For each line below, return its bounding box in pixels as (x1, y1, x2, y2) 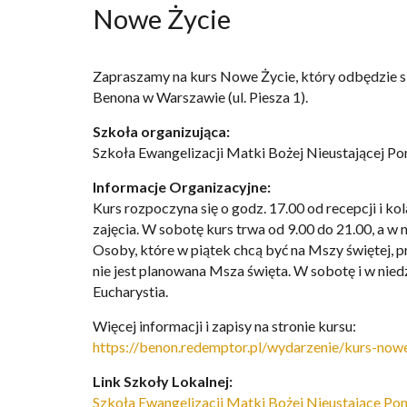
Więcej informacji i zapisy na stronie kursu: (93, 316, 356, 334)
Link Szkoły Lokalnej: (93, 372, 235, 390)
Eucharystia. (93, 282, 168, 300)
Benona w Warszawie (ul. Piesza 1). (93, 87, 308, 105)
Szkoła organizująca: (93, 122, 233, 140)
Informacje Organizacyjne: (93, 177, 273, 195)
